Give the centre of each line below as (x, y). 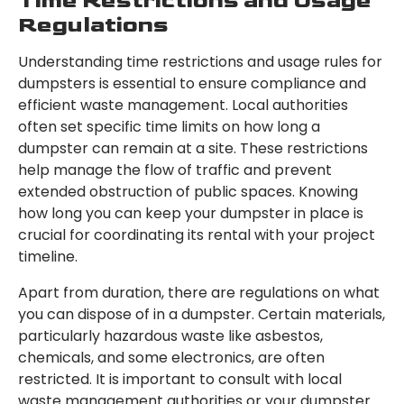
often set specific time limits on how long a (169, 127)
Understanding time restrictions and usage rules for (200, 62)
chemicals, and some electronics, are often (171, 358)
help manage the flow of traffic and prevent (175, 170)
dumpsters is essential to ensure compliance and (192, 84)
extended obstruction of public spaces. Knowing (188, 192)
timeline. (48, 257)
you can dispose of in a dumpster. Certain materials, (202, 315)
